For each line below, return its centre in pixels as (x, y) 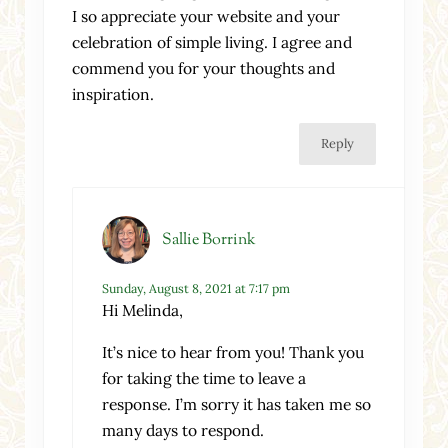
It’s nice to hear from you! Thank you (232, 352)
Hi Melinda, (142, 310)
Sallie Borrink (208, 240)
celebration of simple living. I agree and (212, 42)
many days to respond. (182, 430)
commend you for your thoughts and (204, 68)
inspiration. (113, 94)
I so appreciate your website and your (206, 16)
